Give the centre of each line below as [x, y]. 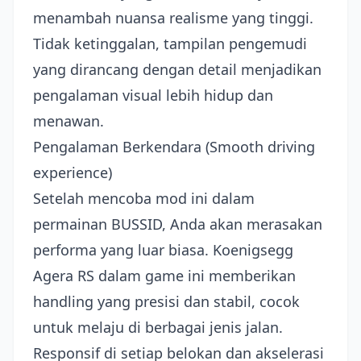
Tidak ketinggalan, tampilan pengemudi [170, 44]
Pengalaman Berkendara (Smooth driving [174, 147]
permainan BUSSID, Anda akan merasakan [178, 224]
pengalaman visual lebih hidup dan [153, 95]
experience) [73, 172]
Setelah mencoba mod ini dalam [144, 198]
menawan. [68, 121]
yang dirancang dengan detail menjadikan [177, 69]
